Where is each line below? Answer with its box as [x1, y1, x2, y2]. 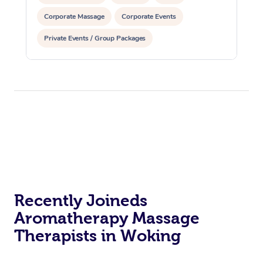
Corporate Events [122, 12, 176, 21]
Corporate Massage [44, 12, 105, 21]
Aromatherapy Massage [14, 209, 200, 227]
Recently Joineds [14, 191, 147, 210]
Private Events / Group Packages [44, 33, 146, 43]
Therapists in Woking [14, 227, 181, 245]
